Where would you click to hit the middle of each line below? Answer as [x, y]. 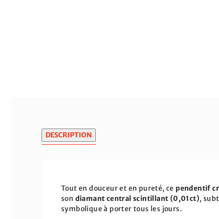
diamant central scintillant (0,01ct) [137, 198]
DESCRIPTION [69, 135]
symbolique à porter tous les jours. [121, 209]
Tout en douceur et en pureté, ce [119, 188]
